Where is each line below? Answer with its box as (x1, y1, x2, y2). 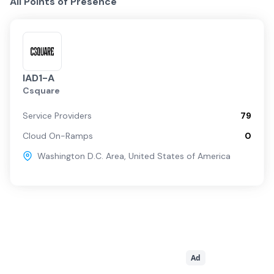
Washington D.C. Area (37, 150, 124, 161)
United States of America (128, 150, 231, 161)
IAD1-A (23, 72, 54, 84)
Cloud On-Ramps (23, 130, 93, 141)
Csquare (23, 85, 60, 96)
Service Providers (23, 110, 92, 121)
